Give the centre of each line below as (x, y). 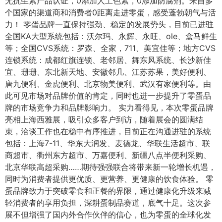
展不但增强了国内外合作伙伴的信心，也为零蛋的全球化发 (108, 214)
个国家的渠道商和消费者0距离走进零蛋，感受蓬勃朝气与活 (111, 12)
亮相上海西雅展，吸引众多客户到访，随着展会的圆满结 (104, 119)
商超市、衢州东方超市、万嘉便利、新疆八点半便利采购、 (108, 155)
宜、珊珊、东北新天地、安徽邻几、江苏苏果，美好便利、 (108, 72)
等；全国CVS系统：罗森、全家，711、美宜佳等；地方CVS (110, 48)
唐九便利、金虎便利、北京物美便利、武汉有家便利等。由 (108, 83)
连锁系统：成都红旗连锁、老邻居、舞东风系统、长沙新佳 (108, 60)
